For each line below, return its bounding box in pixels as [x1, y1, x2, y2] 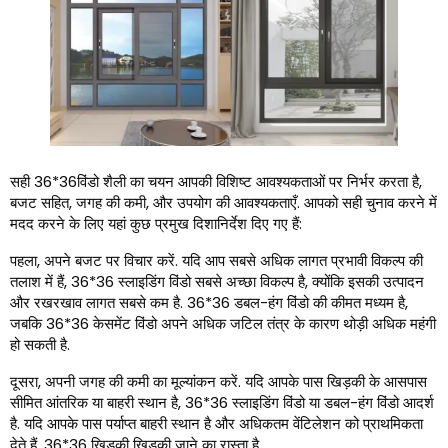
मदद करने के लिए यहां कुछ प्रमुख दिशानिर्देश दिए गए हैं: [10, 213, 302, 235]
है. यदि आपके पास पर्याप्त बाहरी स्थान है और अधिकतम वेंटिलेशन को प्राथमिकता [10, 413, 423, 435]
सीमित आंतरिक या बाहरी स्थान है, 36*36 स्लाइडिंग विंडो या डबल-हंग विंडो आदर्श [10, 392, 434, 414]
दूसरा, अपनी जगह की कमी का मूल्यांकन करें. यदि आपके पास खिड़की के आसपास [10, 371, 427, 393]
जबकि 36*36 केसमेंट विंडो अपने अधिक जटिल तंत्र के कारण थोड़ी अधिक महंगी [10, 313, 436, 335]
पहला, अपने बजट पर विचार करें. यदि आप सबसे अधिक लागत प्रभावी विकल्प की [10, 250, 423, 272]
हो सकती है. [10, 334, 70, 356]
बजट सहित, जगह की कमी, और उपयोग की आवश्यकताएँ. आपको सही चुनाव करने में [10, 192, 437, 214]
